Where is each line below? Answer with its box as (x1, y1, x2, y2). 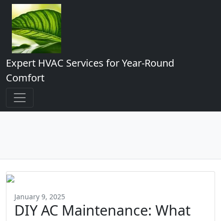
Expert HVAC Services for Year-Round (6, 56, 174, 70)
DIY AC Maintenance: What (14, 200, 190, 220)
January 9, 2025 (14, 192, 65, 201)
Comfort (6, 71, 44, 84)
